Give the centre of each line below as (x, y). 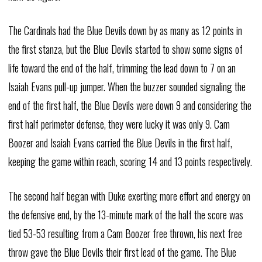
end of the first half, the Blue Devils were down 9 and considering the (130, 105)
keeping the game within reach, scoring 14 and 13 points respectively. (130, 161)
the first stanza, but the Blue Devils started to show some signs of (125, 49)
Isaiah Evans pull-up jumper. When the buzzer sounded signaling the (127, 87)
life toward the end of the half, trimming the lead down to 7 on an (122, 68)
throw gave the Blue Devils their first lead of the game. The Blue (122, 252)
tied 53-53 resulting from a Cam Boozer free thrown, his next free (125, 233)
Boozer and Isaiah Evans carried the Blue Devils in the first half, (120, 143)
